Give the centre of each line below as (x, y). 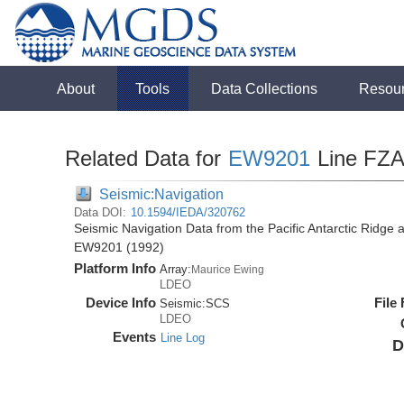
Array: (176, 269)
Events (135, 337)
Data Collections (265, 88)
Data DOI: (102, 212)
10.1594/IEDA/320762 (188, 212)
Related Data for (147, 158)
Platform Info (115, 268)
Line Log (183, 338)
